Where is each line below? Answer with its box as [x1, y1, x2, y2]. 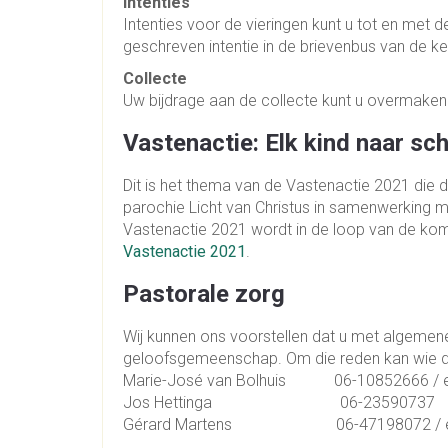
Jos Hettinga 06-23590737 [123, 393, 435, 413]
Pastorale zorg [123, 280, 285, 309]
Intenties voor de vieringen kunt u [123, 15, 357, 35]
